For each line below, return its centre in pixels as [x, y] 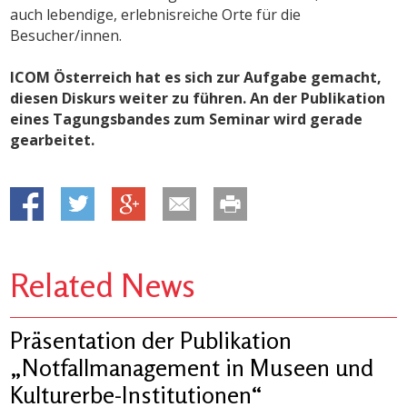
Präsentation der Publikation [151, 340]
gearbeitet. [53, 139]
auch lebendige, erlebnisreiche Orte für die [156, 14]
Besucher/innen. [66, 35]
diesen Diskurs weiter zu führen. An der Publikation [198, 98]
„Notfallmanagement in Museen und [192, 367]
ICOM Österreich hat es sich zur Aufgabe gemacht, [196, 77]
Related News [103, 284]
